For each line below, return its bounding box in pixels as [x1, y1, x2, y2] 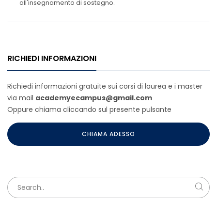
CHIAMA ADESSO [82, 130, 135, 138]
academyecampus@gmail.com [35, 93, 152, 103]
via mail [7, 93, 35, 103]
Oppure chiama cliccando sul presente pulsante [7, 105, 171, 114]
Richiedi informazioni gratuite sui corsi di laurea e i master [7, 81, 202, 91]
